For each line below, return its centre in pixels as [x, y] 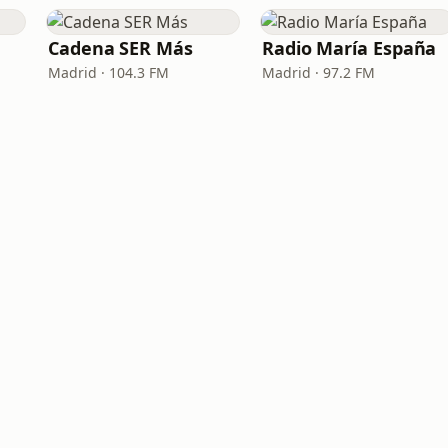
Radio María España [349, 48]
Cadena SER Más [120, 48]
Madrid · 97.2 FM [318, 72]
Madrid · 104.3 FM [108, 72]
